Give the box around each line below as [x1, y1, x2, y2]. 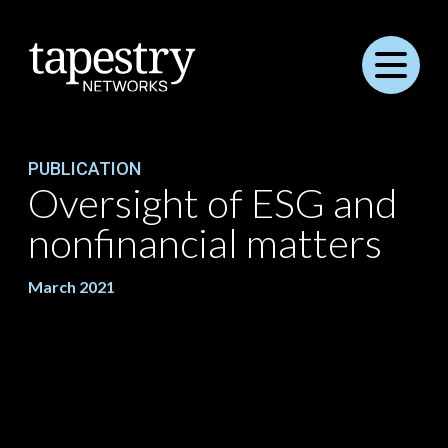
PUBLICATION [28, 158, 141, 179]
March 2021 [28, 277, 115, 296]
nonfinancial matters [28, 219, 382, 267]
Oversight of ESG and [28, 179, 397, 227]
